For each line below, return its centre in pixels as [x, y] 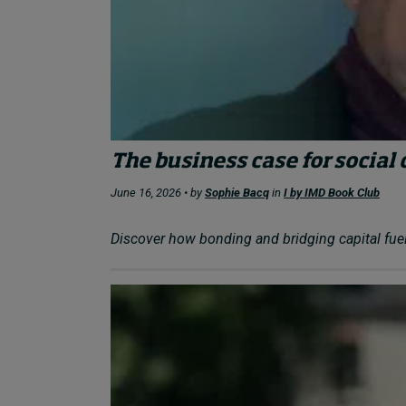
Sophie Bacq [237, 193]
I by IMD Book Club [332, 193]
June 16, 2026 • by [158, 193]
